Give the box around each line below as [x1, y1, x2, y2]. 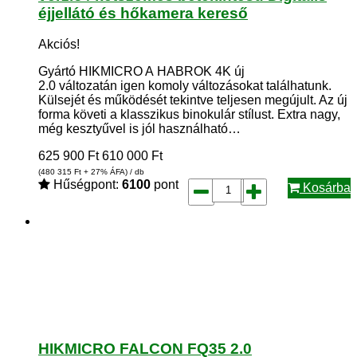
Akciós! [38, 37, 80, 51]
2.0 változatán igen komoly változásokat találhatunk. [38, 78, 331, 92]
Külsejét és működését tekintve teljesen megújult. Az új [38, 92, 347, 107]
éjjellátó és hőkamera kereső [38, 4, 248, 22]
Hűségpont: [50, 177, 122, 191]
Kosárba [300, 180, 351, 194]
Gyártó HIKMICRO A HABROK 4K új [38, 64, 245, 78]
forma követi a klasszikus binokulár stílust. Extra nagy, [38, 107, 340, 121]
